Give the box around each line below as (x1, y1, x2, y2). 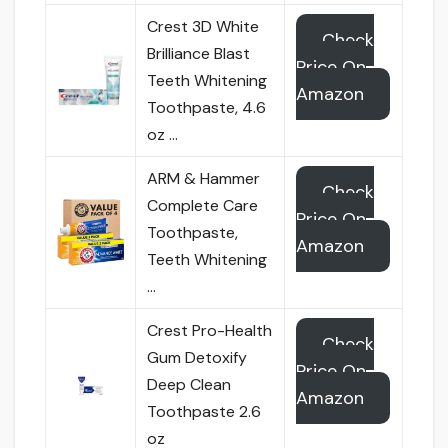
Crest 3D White (147, 16, 260, 38)
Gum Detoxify (147, 347, 248, 369)
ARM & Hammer (147, 168, 261, 190)
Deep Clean (147, 374, 232, 396)
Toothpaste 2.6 (147, 401, 262, 423)
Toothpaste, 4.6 (147, 97, 267, 119)
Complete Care (147, 195, 259, 217)
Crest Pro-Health (147, 320, 273, 342)
